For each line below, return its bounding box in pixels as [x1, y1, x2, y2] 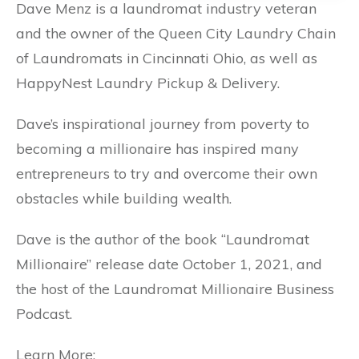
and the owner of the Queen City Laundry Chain [16, 24, 336, 43]
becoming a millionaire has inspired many [16, 139, 299, 159]
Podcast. [16, 305, 72, 324]
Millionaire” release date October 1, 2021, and [16, 255, 322, 274]
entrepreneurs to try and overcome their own [16, 164, 317, 184]
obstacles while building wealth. [16, 189, 232, 208]
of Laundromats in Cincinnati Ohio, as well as [16, 49, 317, 68]
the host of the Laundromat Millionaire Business [16, 280, 334, 299]
